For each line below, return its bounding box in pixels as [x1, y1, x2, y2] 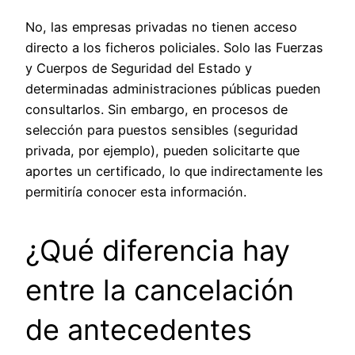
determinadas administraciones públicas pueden [25, 81, 321, 97]
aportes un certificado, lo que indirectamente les [25, 163, 323, 180]
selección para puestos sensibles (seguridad [25, 122, 298, 139]
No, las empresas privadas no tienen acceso [25, 19, 297, 36]
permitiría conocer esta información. [25, 184, 246, 200]
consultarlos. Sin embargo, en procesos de [25, 101, 288, 118]
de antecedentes [25, 312, 252, 348]
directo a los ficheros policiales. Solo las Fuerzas [25, 40, 323, 56]
